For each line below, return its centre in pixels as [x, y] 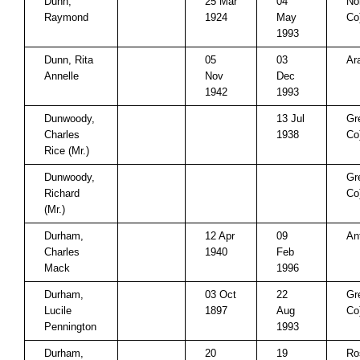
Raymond [66, 17]
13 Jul [290, 119]
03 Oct [221, 295]
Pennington [70, 327]
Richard [62, 193]
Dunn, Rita [69, 60]
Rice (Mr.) [67, 151]
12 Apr [220, 236]
